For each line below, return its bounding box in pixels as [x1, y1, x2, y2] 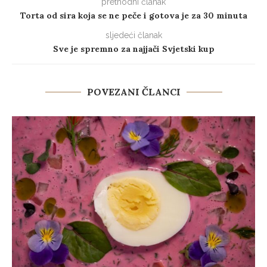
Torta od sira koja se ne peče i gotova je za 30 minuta [20, 10, 247, 21]
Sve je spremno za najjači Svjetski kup [52, 44, 215, 55]
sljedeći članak [105, 30, 162, 41]
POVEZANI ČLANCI [86, 86, 181, 98]
